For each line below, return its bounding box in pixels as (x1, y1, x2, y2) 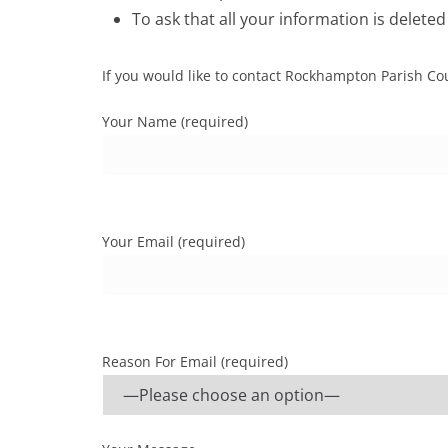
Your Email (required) (102, 232, 245, 251)
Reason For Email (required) (102, 352, 288, 371)
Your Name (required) (102, 112, 248, 131)
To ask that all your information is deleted (132, 8, 446, 30)
